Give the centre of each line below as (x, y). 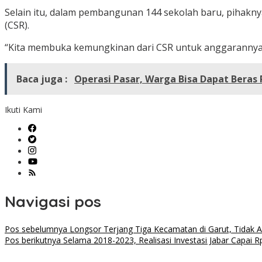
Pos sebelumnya (36, 229)
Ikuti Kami (23, 110)
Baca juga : (43, 79)
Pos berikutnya (33, 240)
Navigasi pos (53, 201)
